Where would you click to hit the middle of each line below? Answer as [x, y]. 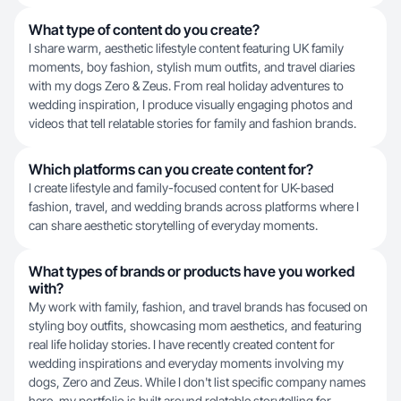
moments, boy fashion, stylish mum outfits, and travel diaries [192, 67]
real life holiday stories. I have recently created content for [182, 344]
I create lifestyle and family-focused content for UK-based [181, 188]
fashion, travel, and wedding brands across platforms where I [194, 206]
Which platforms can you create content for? [171, 169]
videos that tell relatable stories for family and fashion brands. [192, 123]
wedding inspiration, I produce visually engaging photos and [191, 104]
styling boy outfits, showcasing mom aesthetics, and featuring [195, 325]
